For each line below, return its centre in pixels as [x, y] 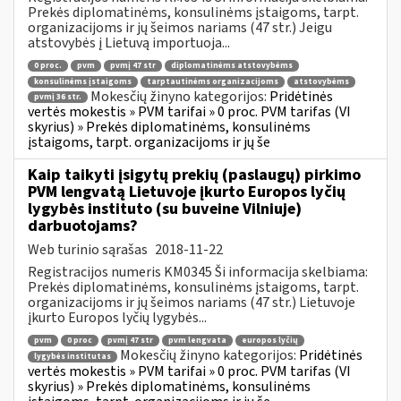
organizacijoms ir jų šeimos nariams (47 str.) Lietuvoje [192, 302]
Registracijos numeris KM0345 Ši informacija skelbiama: [198, 272]
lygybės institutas [73, 356]
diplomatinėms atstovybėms [232, 66]
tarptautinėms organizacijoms [213, 81]
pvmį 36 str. [58, 98]
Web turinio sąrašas [89, 249]
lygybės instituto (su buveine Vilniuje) [165, 209]
